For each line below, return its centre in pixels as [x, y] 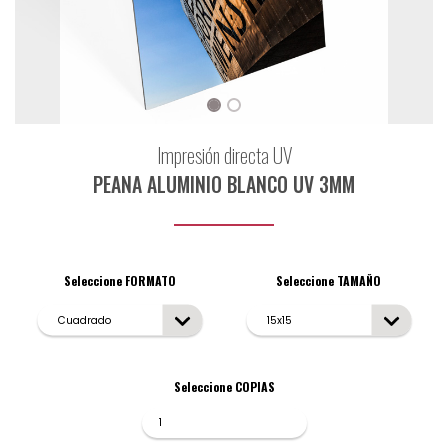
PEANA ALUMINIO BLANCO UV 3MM [224, 184]
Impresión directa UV [224, 155]
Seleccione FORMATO [119, 280]
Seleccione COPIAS [224, 386]
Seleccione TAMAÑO [328, 280]
